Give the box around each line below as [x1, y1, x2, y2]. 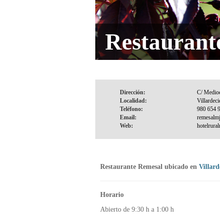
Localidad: [120, 97, 147, 104]
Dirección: [120, 89, 145, 96]
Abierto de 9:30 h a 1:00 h [100, 206, 174, 213]
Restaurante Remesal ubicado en [100, 163, 199, 170]
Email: [120, 114, 137, 121]
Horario [100, 191, 124, 198]
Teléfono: [120, 106, 143, 112]
